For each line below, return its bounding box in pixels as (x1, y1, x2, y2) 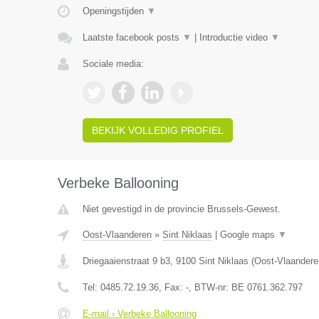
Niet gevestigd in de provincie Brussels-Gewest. (82, 204, 281, 214)
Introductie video (199, 32, 271, 43)
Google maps (219, 229, 278, 240)
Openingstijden (82, 6, 147, 16)
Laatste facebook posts (82, 32, 182, 43)
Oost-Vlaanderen (82, 229, 152, 240)
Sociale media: (82, 58, 144, 69)
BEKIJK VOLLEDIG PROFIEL (91, 125, 224, 136)
